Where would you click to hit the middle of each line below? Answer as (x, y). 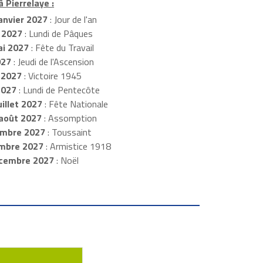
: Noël (66, 161)
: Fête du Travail (61, 48)
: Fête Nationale (75, 104)
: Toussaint (68, 132)
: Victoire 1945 (51, 76)
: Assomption (69, 118)
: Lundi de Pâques (57, 34)
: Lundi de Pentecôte (58, 90)
